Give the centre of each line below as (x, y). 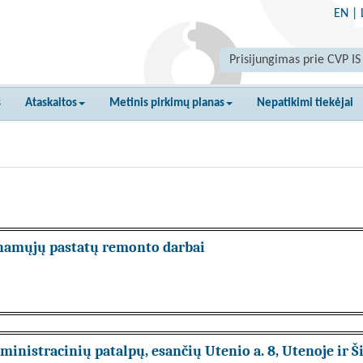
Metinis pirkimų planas (167, 103)
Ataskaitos (51, 103)
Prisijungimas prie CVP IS (295, 60)
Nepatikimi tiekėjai (305, 103)
